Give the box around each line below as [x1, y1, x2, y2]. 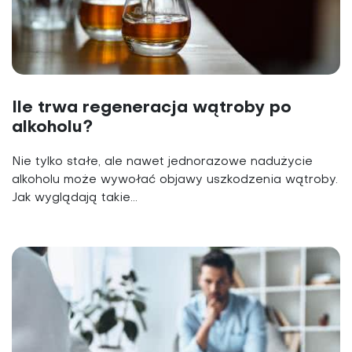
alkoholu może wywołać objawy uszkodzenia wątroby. [12, 174, 338, 186]
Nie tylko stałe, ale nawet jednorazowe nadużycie [12, 156, 313, 168]
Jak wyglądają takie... [12, 192, 137, 204]
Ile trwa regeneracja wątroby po [12, 100, 291, 117]
